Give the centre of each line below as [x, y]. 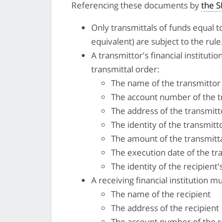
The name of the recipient [161, 194]
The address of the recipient [165, 208]
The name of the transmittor [166, 83]
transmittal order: [125, 69]
